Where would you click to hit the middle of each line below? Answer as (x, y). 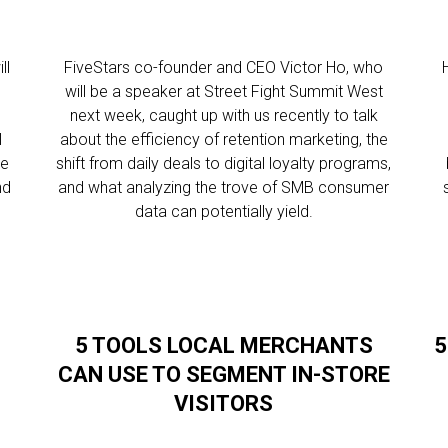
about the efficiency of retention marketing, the (223, 139)
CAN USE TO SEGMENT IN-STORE (223, 374)
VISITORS (224, 403)
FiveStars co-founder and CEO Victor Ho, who (224, 67)
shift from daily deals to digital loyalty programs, (224, 163)
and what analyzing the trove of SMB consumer (224, 187)
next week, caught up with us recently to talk (223, 115)
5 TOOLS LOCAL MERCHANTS (223, 345)
